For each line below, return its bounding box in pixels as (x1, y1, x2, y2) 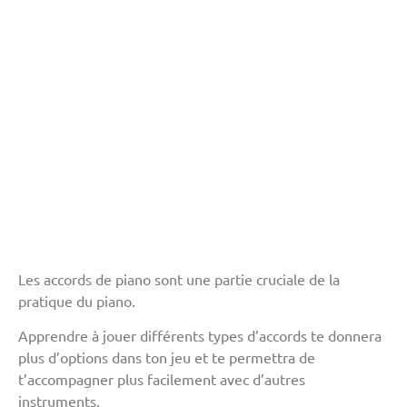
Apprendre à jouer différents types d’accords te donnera (18, 326, 382, 345)
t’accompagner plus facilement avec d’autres (18, 370, 305, 389)
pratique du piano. (18, 292, 135, 310)
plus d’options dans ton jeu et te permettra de (18, 348, 315, 367)
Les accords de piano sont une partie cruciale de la (18, 270, 340, 288)
